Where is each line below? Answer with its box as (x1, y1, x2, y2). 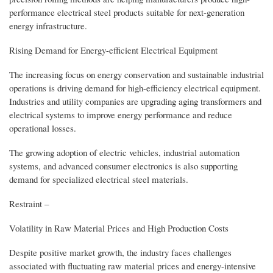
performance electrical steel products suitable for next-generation (9, 5, 244, 18)
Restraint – (9, 197, 49, 210)
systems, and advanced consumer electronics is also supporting (9, 159, 238, 172)
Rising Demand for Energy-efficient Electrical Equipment (9, 43, 218, 56)
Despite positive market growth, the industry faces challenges (9, 246, 232, 258)
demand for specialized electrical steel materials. (9, 172, 188, 185)
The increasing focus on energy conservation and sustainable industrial (9, 68, 264, 80)
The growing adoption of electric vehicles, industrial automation (9, 146, 239, 158)
